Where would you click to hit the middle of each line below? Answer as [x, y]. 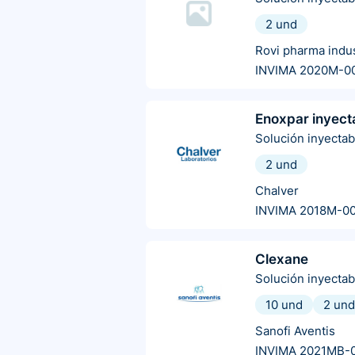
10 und [284, 305]
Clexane [282, 260]
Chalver [277, 191]
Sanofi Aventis [295, 331]
